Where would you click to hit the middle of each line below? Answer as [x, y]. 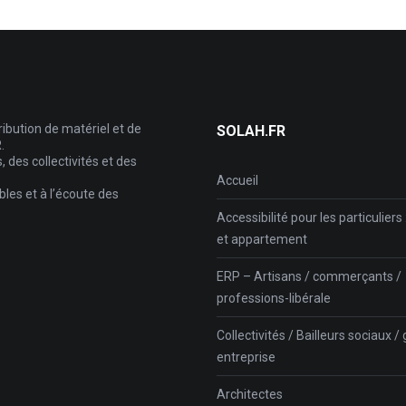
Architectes [250, 394]
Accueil [237, 180]
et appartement [262, 239]
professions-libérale [274, 298]
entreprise [246, 357]
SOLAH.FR [251, 130]
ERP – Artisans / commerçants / [309, 276]
